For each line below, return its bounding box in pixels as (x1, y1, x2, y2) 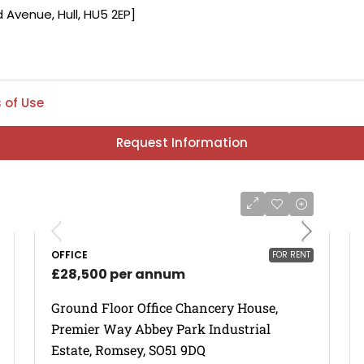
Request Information (116, 133, 248, 151)
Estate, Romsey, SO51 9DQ (51, 340, 206, 358)
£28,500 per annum (51, 264, 185, 284)
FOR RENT (272, 248, 310, 261)
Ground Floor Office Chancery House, (51, 298, 278, 316)
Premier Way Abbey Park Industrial (51, 319, 271, 337)
